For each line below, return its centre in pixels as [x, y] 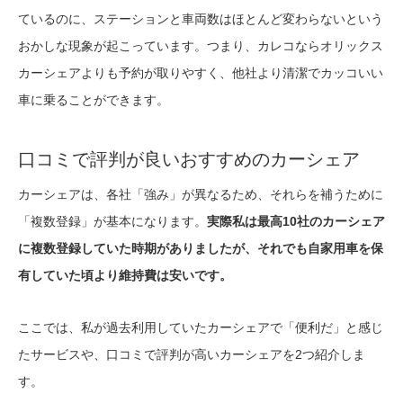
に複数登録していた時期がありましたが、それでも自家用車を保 [201, 249]
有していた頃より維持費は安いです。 [125, 276]
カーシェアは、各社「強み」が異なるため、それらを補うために [201, 195]
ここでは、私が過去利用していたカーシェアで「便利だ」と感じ [201, 328]
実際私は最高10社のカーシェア [296, 222]
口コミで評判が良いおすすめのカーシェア [189, 160]
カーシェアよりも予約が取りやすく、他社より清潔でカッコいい [201, 73]
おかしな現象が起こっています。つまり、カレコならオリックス [201, 46]
